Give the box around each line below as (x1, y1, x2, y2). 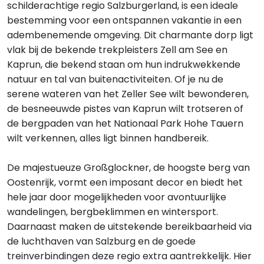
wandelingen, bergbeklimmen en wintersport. (7, 205, 218, 219)
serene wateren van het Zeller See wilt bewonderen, (7, 87, 249, 101)
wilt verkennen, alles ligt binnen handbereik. (7, 131, 209, 145)
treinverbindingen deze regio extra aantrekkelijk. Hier (7, 249, 252, 263)
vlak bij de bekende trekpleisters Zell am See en (7, 43, 227, 57)
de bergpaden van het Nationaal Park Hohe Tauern (7, 117, 243, 130)
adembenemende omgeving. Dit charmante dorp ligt (7, 28, 253, 42)
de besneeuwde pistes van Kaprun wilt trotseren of (7, 102, 243, 115)
